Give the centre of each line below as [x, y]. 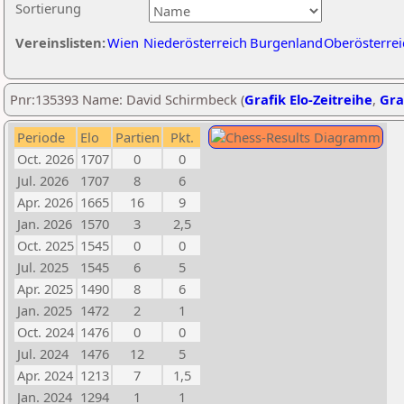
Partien [138, 137]
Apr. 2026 [45, 202]
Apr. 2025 [45, 289]
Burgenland [286, 42]
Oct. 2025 [46, 245]
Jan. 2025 [45, 310]
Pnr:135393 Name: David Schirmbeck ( [127, 99]
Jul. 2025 [43, 267]
